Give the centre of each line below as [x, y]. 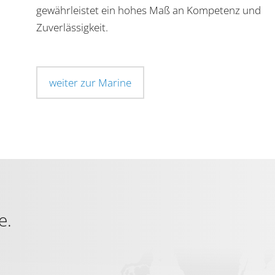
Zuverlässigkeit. [73, 27]
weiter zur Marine [90, 82]
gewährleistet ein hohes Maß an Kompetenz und [149, 10]
